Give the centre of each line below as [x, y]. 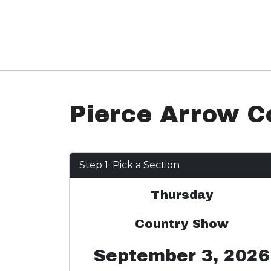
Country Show [182, 224]
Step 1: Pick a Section [129, 165]
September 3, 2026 [182, 256]
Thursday [182, 195]
